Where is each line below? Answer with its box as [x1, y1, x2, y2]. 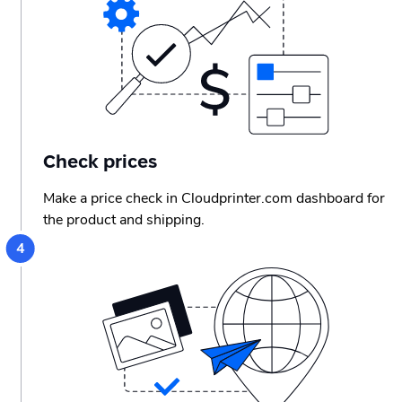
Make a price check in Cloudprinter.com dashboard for [43, 188, 385, 209]
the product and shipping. [43, 210, 205, 231]
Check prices [43, 152, 157, 172]
